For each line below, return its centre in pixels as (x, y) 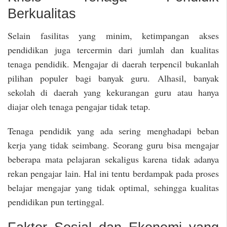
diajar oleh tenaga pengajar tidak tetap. (79, 106)
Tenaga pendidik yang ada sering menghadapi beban (113, 131)
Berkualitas (42, 14)
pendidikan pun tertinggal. (56, 202)
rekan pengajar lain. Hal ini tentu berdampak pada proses (113, 174)
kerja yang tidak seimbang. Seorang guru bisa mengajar (113, 145)
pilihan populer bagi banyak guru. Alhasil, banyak (113, 78)
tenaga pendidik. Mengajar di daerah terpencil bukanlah (113, 64)
